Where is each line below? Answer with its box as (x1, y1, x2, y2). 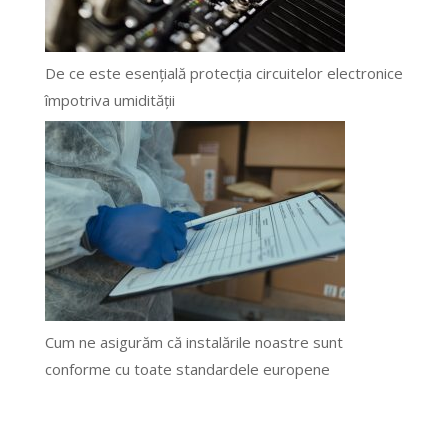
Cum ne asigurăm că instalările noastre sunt (44, 332, 343, 353)
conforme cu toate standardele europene (44, 359, 330, 380)
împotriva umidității (44, 89, 175, 110)
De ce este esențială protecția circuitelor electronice (44, 62, 403, 83)
